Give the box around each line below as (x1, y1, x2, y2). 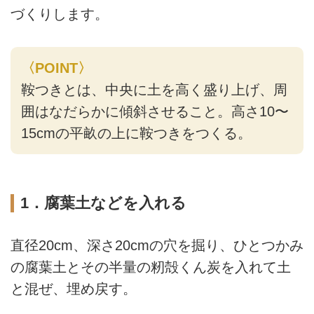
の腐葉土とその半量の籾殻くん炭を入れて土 (11, 259, 291, 275)
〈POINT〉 (20, 60, 92, 76)
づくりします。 (11, 6, 109, 22)
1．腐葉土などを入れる (20, 194, 186, 212)
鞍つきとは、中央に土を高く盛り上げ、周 (20, 81, 287, 97)
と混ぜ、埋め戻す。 (11, 280, 137, 296)
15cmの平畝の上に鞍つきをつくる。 (20, 125, 252, 141)
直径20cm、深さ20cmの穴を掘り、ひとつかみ (11, 237, 303, 253)
